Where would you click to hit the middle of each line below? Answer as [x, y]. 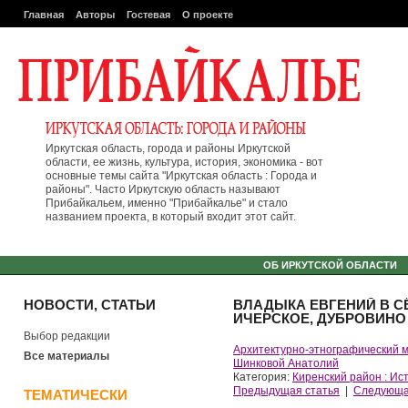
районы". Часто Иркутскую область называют [163, 189]
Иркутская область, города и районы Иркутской [168, 148]
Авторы [95, 15]
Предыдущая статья [286, 391]
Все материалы [66, 356]
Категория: [263, 377]
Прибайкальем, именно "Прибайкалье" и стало [167, 203]
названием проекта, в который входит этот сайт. [171, 217]
